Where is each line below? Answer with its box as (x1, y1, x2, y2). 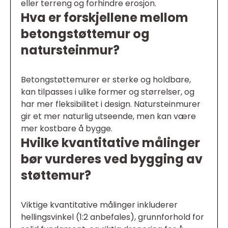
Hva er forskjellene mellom (21, 9, 188, 26)
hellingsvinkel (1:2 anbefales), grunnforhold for (21, 211, 204, 223)
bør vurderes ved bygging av (21, 151, 203, 168)
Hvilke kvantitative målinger (21, 134, 200, 152)
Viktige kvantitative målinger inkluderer (21, 199, 178, 211)
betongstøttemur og (21, 25, 150, 43)
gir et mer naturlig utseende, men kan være (21, 110, 196, 123)
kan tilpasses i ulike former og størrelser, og (21, 86, 194, 98)
